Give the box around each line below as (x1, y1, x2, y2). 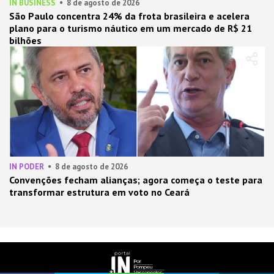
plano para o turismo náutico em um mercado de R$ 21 (9, 22, 252, 34)
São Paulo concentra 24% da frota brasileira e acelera (9, 10, 250, 22)
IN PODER (9, 161, 44, 172)
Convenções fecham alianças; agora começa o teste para (9, 174, 262, 186)
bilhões (9, 34, 42, 46)
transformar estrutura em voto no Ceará (9, 186, 190, 198)
